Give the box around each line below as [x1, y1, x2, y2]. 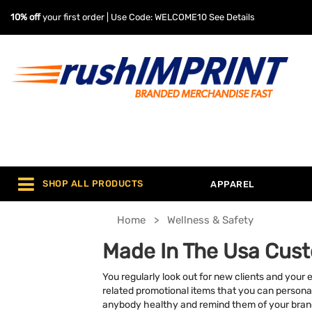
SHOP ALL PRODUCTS [42, 178, 143, 189]
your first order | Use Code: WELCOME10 [40, 12, 209, 22]
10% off [10, 12, 40, 22]
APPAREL [210, 179, 255, 189]
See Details [209, 12, 255, 22]
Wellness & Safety [167, 214, 253, 226]
